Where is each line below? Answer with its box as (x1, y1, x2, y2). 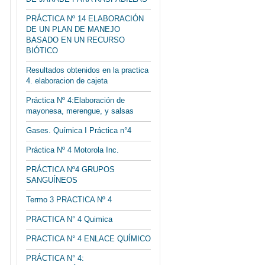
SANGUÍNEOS (26, 176, 77, 185)
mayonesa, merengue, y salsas (26, 106, 134, 115)
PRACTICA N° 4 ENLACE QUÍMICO (26, 234, 151, 243)
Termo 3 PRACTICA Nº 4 (26, 195, 112, 204)
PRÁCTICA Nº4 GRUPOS (26, 165, 115, 174)
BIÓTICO (26, 46, 58, 55)
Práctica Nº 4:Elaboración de (26, 96, 125, 105)
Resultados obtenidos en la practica (26, 66, 148, 75)
